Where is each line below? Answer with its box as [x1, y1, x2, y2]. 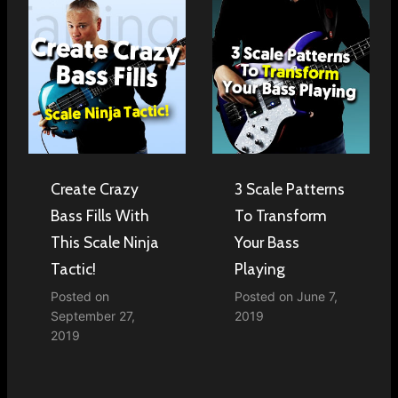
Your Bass [235, 232, 299, 251]
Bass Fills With [51, 205, 149, 225]
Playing [235, 259, 285, 278]
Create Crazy [51, 179, 139, 198]
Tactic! [51, 259, 96, 278]
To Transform [235, 205, 327, 225]
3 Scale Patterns [235, 179, 345, 198]
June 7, [297, 288, 338, 304]
